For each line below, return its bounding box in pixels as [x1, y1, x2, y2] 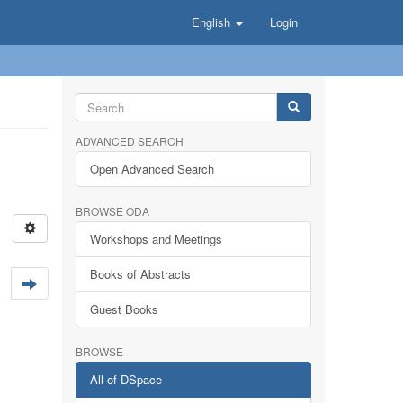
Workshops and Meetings [89, 230, 222, 247]
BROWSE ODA [75, 203, 149, 219]
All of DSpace [89, 371, 162, 388]
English [192, 13, 234, 31]
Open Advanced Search [89, 160, 214, 177]
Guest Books [89, 300, 158, 318]
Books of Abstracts [89, 265, 191, 282]
